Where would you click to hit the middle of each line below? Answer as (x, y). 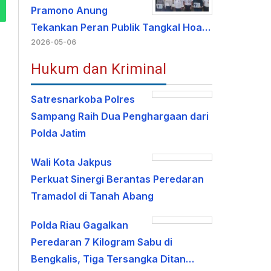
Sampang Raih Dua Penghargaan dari (120, 116)
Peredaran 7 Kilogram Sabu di (102, 242)
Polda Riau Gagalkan (80, 225)
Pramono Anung (70, 10)
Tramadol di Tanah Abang (93, 196)
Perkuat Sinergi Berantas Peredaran (118, 179)
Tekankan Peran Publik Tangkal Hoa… (121, 27)
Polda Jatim (59, 133)
